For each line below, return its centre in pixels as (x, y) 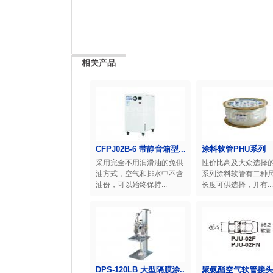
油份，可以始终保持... (131, 185)
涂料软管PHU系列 (234, 149)
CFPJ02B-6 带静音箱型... (141, 149)
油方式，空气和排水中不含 (140, 174)
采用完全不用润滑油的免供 (140, 163)
